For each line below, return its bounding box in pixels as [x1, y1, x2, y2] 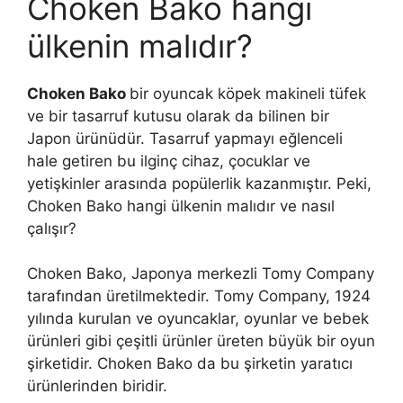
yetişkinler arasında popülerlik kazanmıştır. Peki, [27, 174, 372, 193]
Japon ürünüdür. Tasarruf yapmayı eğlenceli [27, 129, 343, 148]
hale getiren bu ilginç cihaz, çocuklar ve [27, 151, 310, 170]
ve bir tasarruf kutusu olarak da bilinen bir [27, 106, 329, 125]
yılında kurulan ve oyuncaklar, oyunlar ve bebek [27, 309, 369, 328]
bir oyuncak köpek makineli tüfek [130, 84, 366, 103]
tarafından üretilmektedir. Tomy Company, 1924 [27, 287, 371, 306]
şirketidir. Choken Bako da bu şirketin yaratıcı [27, 354, 353, 373]
